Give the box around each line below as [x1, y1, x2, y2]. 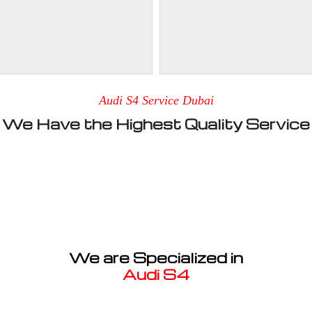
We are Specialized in [69, 248, 243, 267]
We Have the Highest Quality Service [2, 114, 310, 133]
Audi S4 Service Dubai [98, 93, 214, 107]
